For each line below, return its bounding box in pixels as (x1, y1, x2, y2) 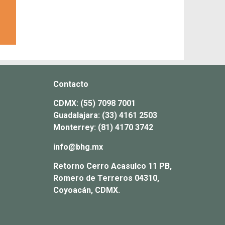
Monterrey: (53, 123, 98, 133)
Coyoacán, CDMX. (53, 185, 120, 195)
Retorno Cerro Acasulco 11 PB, (53, 161, 172, 171)
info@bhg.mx (53, 142, 103, 152)
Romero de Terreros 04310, (53, 173, 159, 183)
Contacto (53, 79, 88, 89)
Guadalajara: (53, 110, 102, 121)
